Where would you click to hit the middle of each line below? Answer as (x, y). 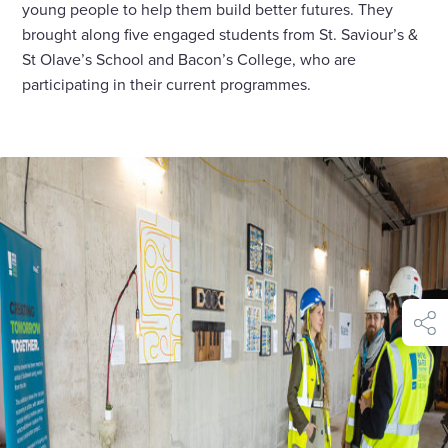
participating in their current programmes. (167, 84)
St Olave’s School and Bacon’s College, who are (189, 59)
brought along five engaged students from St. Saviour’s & (220, 34)
